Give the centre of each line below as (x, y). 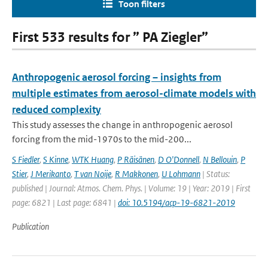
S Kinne (56, 159)
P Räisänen (136, 159)
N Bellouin (220, 159)
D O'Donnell (179, 159)
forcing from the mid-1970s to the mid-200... (102, 139)
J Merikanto (51, 174)
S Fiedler (26, 159)
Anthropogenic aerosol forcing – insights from (117, 77)
